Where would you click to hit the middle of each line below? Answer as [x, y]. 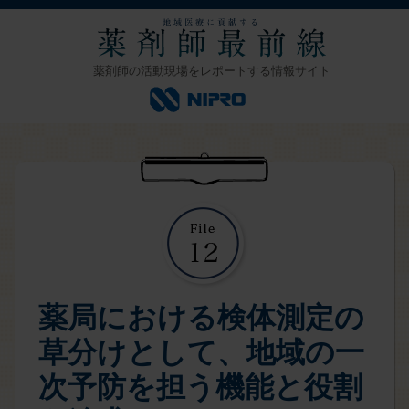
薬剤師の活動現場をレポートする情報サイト [212, 71]
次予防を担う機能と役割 [200, 387]
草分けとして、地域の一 [201, 352]
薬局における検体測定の [201, 318]
